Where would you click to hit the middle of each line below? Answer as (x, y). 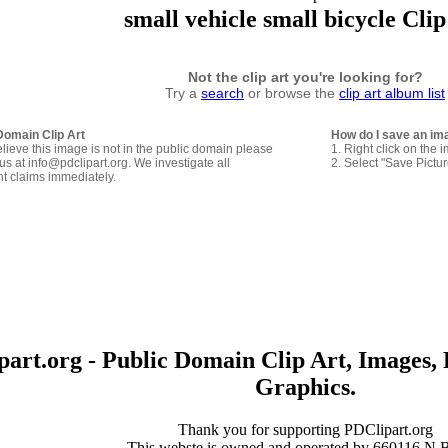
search (222, 92)
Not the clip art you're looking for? (305, 76)
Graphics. (305, 386)
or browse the (291, 92)
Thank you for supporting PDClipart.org (305, 429)
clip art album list (392, 92)
